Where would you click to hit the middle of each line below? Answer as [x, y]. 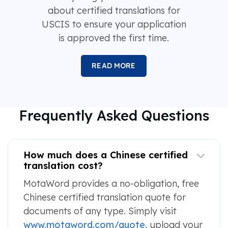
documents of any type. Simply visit [100, 211]
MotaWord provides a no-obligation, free [111, 183]
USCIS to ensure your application [114, 24]
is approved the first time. [114, 38]
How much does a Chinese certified [105, 155]
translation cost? [63, 165]
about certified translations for [114, 10]
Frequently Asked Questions [114, 115]
